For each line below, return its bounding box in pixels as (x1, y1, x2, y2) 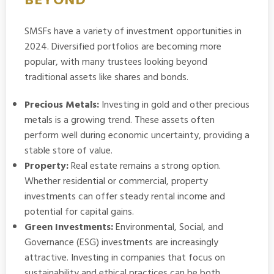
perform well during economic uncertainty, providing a (24, 127, 250, 144)
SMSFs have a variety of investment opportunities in (24, 23, 242, 40)
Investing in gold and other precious (99, 97, 250, 113)
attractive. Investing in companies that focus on (24, 250, 225, 266)
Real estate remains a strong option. (68, 158, 221, 174)
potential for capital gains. (24, 204, 134, 220)
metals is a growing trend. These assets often (24, 112, 215, 128)
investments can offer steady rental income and (24, 188, 225, 205)
